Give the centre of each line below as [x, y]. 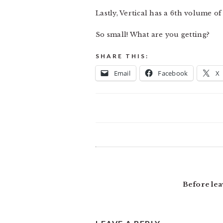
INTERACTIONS [141, 173]
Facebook [173, 73]
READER [119, 155]
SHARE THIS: [122, 56]
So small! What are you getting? [153, 35]
